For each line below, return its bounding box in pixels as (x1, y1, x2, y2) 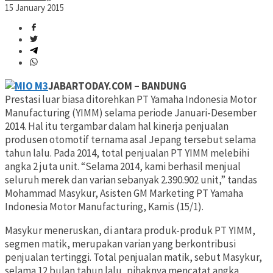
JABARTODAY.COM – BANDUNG (48, 79, 186, 93)
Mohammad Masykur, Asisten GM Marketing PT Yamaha (5, 186, 243, 200)
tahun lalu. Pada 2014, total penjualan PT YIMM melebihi (5, 146, 249, 160)
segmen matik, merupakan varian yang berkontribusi (5, 237, 236, 251)
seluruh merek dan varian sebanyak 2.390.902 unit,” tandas (5, 173, 257, 187)
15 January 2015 (5, 2, 64, 14)
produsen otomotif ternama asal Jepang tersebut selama (5, 133, 256, 147)
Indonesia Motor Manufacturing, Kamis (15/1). (5, 200, 204, 214)
